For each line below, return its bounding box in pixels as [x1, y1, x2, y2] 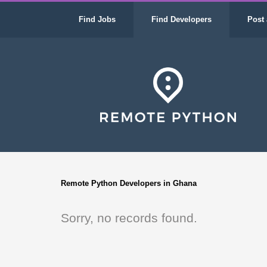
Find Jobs [79, 15, 116, 24]
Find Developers [151, 15, 212, 24]
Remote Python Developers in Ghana [61, 179, 197, 188]
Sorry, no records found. [61, 211, 197, 225]
